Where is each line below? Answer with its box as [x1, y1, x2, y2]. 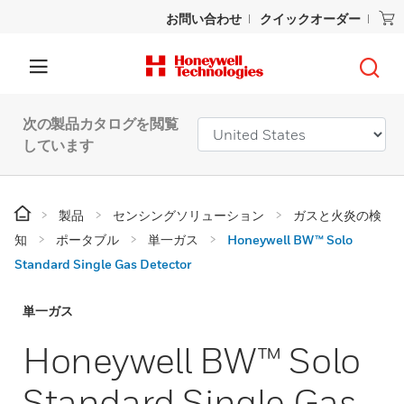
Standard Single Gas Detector [14, 256, 191, 271]
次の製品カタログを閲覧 [23, 115, 179, 133]
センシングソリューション [113, 207, 264, 223]
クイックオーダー [260, 11, 361, 26]
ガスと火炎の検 [293, 207, 381, 223]
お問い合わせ [166, 11, 242, 26]
